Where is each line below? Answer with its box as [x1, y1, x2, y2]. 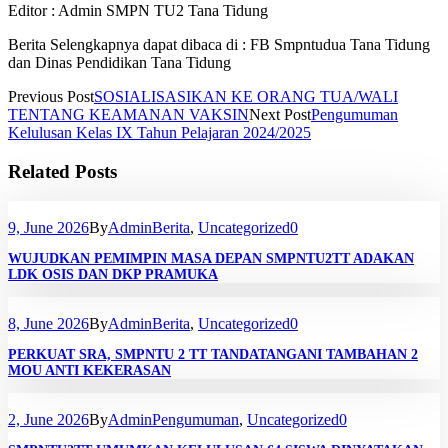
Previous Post [8, 87, 94, 105]
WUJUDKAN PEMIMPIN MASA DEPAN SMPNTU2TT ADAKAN [8, 251, 414, 267]
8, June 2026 [8, 315, 89, 333]
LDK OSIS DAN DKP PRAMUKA [8, 267, 218, 283]
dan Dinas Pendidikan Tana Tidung [8, 53, 231, 71]
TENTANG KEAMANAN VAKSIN [8, 105, 249, 123]
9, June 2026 [8, 219, 89, 237]
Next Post [249, 105, 311, 123]
